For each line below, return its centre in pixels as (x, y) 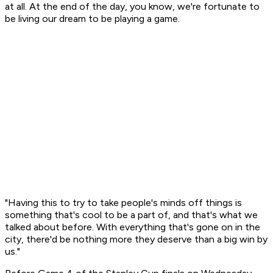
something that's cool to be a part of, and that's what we (131, 215)
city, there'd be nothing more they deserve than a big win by (136, 239)
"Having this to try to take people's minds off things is (123, 203)
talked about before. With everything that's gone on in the (133, 227)
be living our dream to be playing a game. (92, 19)
